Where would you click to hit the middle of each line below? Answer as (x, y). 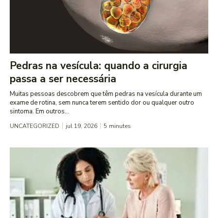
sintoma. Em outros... (39, 112)
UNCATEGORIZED (35, 126)
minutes (120, 126)
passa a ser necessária (63, 79)
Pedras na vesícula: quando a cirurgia (99, 66)
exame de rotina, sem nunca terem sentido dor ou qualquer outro (102, 103)
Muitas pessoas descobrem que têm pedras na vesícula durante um (106, 94)
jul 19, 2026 (82, 126)
